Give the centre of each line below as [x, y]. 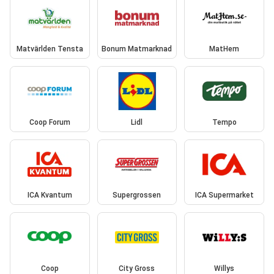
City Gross [137, 268]
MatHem [224, 49]
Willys [224, 268]
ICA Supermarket [224, 195]
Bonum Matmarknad [137, 49]
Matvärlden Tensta [50, 49]
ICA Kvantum [50, 195]
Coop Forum [50, 122]
